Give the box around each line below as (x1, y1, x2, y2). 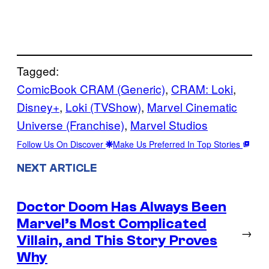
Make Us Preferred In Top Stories (113, 138, 243, 150)
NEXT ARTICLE (17, 161, 97, 175)
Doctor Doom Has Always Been (17, 198, 226, 215)
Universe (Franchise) (17, 116, 124, 133)
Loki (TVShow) (65, 98, 141, 115)
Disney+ (17, 98, 59, 115)
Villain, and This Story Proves (17, 232, 217, 249)
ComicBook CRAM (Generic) (17, 80, 165, 97)
